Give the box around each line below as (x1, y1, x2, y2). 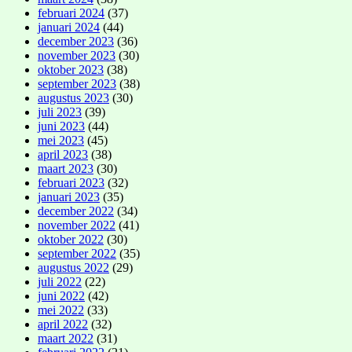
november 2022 (38, 218, 115, 232)
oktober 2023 (38, 62, 104, 76)
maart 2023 (38, 161, 93, 175)
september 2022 (38, 246, 116, 260)
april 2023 (38, 147, 88, 161)
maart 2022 (38, 331, 93, 345)
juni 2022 (38, 288, 85, 302)
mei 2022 (38, 302, 84, 317)
